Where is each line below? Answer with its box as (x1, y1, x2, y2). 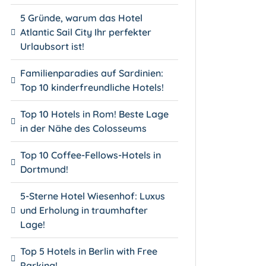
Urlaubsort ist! (20, 40, 85, 52)
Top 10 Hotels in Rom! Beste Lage (20, 107, 169, 120)
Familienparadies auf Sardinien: (20, 66, 164, 79)
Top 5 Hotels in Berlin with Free (20, 245, 158, 257)
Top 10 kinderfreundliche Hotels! (20, 81, 164, 93)
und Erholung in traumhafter (20, 204, 148, 216)
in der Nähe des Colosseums (20, 122, 147, 134)
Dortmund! (20, 163, 69, 175)
